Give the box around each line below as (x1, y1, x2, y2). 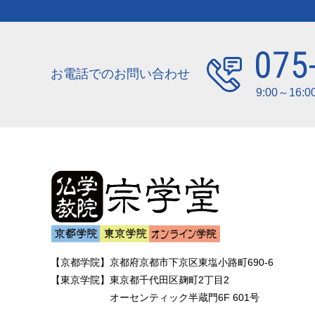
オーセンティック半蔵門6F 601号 (110, 292, 259, 304)
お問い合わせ (114, 67, 190, 82)
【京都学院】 (51, 257, 110, 269)
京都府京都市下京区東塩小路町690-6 (110, 257, 274, 269)
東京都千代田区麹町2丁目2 (110, 274, 229, 286)
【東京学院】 (51, 274, 110, 286)
